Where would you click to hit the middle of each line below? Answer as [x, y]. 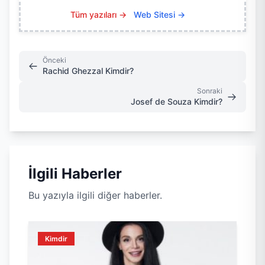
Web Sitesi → [159, 15]
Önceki [54, 60]
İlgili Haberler [75, 174]
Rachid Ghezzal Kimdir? [88, 71]
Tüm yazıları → [98, 15]
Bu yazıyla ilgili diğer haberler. [95, 195]
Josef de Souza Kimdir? [177, 102]
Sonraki [210, 91]
